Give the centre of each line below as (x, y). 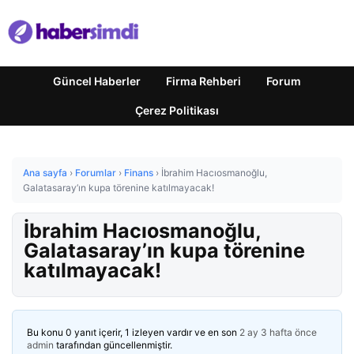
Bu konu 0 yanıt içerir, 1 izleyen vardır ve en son (133, 332)
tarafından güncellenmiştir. (113, 345)
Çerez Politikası (177, 110)
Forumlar (96, 173)
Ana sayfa (45, 173)
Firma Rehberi (203, 81)
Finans (139, 173)
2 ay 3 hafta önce (278, 332)
